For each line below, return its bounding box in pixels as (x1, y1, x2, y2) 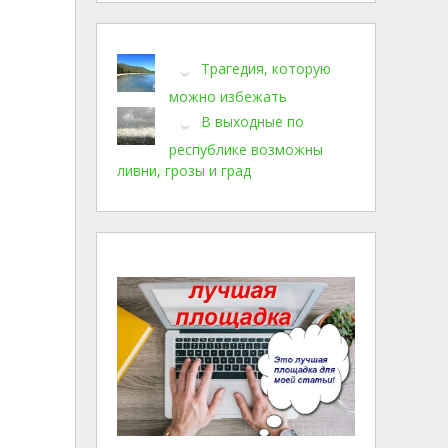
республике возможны (169, 140, 323, 159)
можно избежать (169, 87, 287, 106)
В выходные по (201, 111, 304, 131)
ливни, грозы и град (117, 161, 251, 180)
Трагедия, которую (201, 58, 331, 78)
